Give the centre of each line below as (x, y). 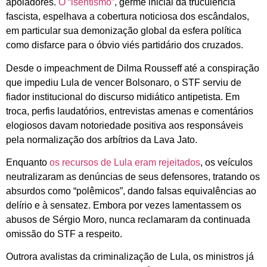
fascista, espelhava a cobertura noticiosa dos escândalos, (128, 17)
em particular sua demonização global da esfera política (124, 31)
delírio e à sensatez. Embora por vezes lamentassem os (124, 206)
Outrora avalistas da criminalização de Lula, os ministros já (130, 257)
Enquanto (28, 163)
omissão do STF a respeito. (64, 234)
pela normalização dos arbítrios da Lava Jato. (102, 139)
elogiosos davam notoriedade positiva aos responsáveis (125, 125)
